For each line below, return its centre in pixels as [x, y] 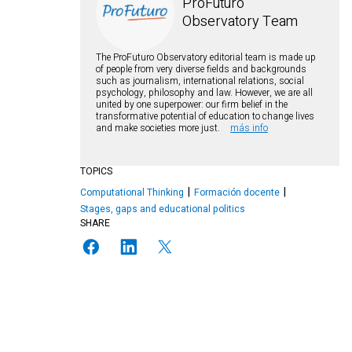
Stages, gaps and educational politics [163, 209]
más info [249, 128]
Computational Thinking [132, 192]
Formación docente [237, 192]
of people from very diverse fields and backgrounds [201, 69]
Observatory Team [240, 22]
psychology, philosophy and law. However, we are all [204, 93]
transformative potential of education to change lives [205, 116]
